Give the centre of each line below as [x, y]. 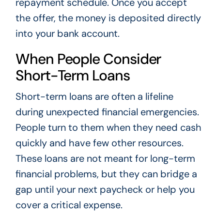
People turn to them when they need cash [108, 128]
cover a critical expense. [69, 205]
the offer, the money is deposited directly [108, 18]
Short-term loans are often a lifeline [94, 97]
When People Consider [88, 59]
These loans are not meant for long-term [105, 159]
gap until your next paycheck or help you [105, 190]
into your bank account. [67, 34]
